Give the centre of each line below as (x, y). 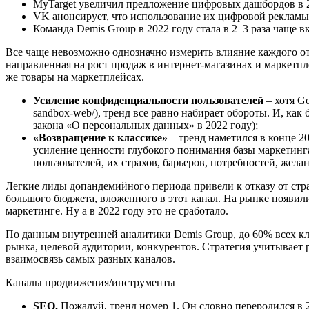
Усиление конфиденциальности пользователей (148, 100)
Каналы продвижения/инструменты (92, 282)
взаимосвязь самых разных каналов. (92, 259)
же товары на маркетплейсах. (76, 77)
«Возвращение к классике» (100, 137)
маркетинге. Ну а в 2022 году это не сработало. (118, 210)
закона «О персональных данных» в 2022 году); (147, 125)
